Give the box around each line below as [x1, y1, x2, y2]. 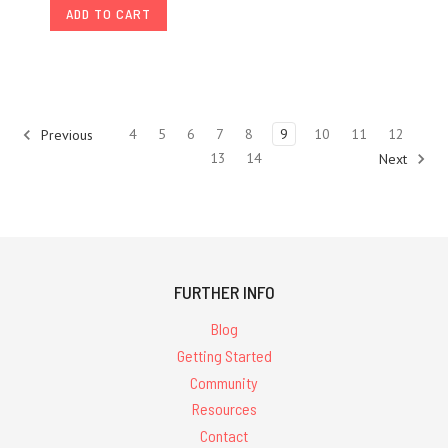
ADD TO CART [66, 4, 151, 22]
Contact [200, 426, 248, 446]
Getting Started [176, 345, 272, 365]
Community [190, 372, 258, 392]
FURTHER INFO [173, 280, 275, 303]
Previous [37, 125, 93, 144]
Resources [191, 399, 257, 419]
